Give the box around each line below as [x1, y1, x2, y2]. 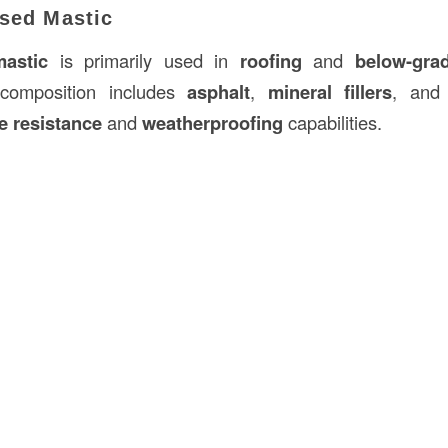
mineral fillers [267, 77, 393, 105]
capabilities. [283, 108, 382, 135]
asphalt [187, 77, 251, 105]
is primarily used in [48, 46, 240, 73]
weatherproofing [142, 108, 283, 136]
